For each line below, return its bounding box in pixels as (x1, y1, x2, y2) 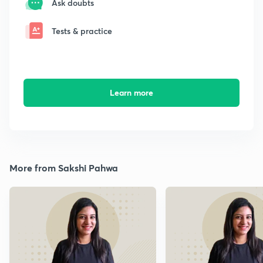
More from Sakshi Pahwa (9, 161, 118, 174)
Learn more (109, 87, 153, 99)
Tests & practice (52, 25, 112, 36)
